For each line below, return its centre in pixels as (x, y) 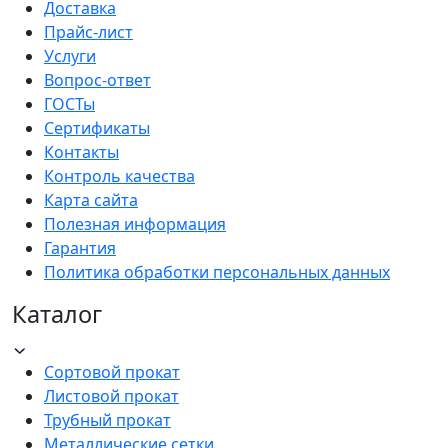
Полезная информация (135, 224)
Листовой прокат (111, 396)
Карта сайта (91, 200)
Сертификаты (97, 128)
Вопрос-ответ (97, 80)
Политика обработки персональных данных (217, 272)
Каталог (57, 314)
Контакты (81, 152)
